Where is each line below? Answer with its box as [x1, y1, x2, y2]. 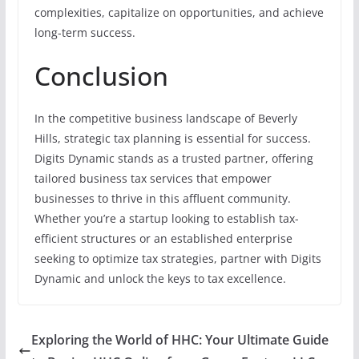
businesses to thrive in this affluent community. [34, 190, 291, 206]
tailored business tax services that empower [34, 170, 272, 186]
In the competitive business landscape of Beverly [34, 110, 297, 126]
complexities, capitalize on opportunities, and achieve [34, 4, 324, 20]
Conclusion [34, 58, 168, 93]
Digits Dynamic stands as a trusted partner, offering [34, 150, 313, 166]
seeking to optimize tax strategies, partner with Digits [34, 250, 321, 266]
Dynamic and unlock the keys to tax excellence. [34, 270, 286, 286]
